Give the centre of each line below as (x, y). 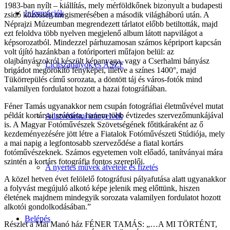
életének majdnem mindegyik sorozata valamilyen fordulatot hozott (112, 197)
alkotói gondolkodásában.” (47, 206)
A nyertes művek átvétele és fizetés (102, 167)
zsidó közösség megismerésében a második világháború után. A (107, 14)
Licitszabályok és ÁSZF (84, 64)
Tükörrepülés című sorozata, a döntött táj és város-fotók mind (103, 79)
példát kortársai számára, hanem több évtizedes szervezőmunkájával (114, 115)
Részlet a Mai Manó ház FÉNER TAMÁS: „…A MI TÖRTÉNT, (111, 224)
